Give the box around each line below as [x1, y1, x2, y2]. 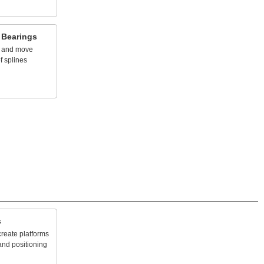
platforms [19, 230, 49, 238]
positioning [12, 240, 47, 249]
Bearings [1, 32, 37, 41]
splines [4, 56, 27, 64]
